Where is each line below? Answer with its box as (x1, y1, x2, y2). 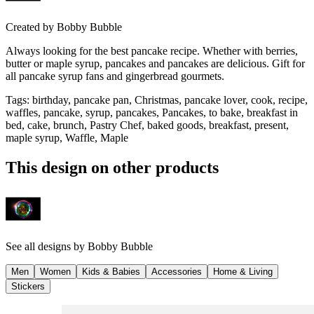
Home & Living (213, 266, 273, 277)
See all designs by (6, 240, 88, 252)
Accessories (151, 266, 202, 277)
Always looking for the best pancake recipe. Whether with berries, (6, 45, 298, 57)
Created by (6, 21, 54, 34)
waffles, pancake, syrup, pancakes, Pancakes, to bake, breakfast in (6, 107, 298, 119)
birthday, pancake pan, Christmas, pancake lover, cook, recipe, (32, 94, 308, 107)
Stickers (11, 280, 45, 292)
